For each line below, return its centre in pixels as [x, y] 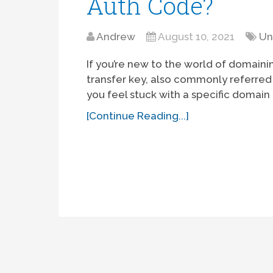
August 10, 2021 [197, 37]
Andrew [116, 37]
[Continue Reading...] [138, 116]
